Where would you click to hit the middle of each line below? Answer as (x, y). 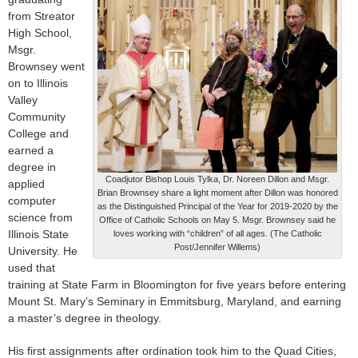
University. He (43, 251)
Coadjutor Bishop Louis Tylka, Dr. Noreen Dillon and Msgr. (217, 179)
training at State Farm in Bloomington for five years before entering (177, 285)
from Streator (42, 16)
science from (40, 218)
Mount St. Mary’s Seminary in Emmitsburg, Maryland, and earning (175, 302)
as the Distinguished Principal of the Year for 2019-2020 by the (217, 207)
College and (38, 134)
